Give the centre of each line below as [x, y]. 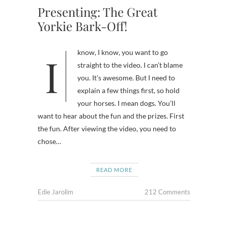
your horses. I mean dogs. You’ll [126, 103]
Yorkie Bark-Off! [82, 26]
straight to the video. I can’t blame [130, 65]
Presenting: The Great [98, 12]
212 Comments [167, 192]
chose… [49, 141]
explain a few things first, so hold [129, 90]
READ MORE [114, 170]
